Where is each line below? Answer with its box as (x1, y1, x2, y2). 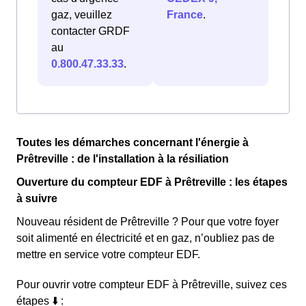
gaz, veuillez (51, 9, 112, 21)
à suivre (16, 193, 57, 205)
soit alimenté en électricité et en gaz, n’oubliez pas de (16, 232, 275, 245)
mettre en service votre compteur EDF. (16, 249, 200, 261)
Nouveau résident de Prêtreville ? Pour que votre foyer (16, 216, 279, 228)
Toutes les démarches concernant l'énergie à (16, 137, 249, 149)
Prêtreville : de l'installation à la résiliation (16, 153, 229, 165)
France (167, 9, 203, 21)
